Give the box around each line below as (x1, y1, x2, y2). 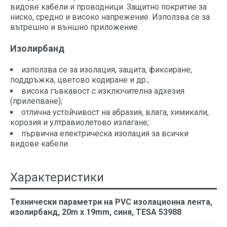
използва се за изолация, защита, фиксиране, (21, 65, 192, 74)
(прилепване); (10, 96, 62, 106)
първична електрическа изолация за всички (21, 129, 188, 138)
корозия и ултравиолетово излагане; (10, 118, 149, 127)
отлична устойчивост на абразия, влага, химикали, (21, 107, 209, 117)
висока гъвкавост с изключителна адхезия (21, 86, 184, 96)
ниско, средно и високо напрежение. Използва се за (10, 12, 210, 22)
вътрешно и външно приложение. (10, 22, 139, 32)
